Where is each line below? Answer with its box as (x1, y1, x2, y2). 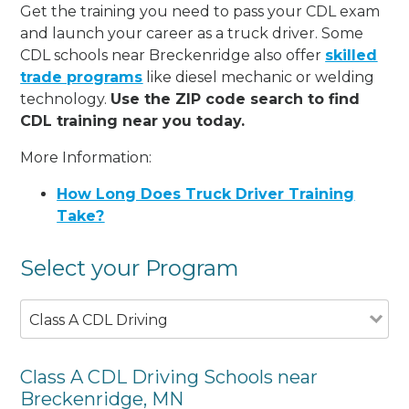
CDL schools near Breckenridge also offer (20, 46, 326, 64)
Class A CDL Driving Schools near (20, 365, 319, 388)
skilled (325, 46, 378, 64)
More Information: (20, 148, 152, 166)
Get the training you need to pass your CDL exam (20, 2, 381, 20)
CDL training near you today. (20, 111, 246, 130)
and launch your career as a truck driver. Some (20, 24, 364, 42)
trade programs (20, 68, 143, 86)
